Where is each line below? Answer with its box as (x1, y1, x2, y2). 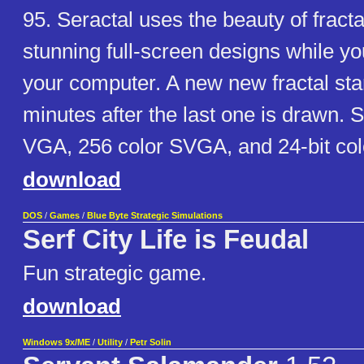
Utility (97, 337, 123, 348)
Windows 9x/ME (23, 337, 90, 348)
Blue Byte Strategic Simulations (87, 210, 223, 221)
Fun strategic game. (23, 261, 206, 286)
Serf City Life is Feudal (23, 225, 309, 255)
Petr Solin (130, 337, 171, 348)
